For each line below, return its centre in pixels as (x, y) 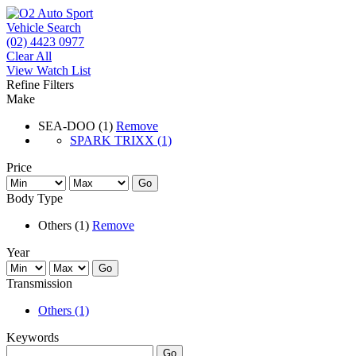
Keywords (33, 337)
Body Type (35, 198)
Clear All (29, 56)
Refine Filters (40, 85)
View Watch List (48, 70)
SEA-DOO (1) (77, 126)
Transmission (39, 283)
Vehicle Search (44, 27)
